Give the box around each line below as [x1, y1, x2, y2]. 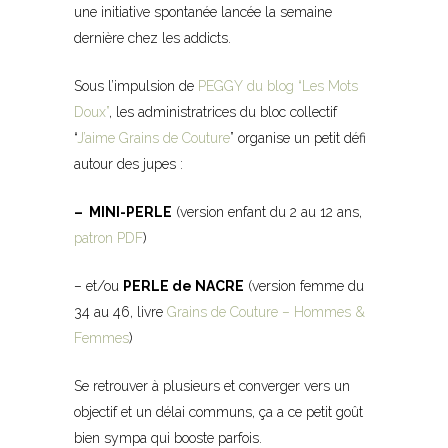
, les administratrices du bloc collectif [109, 103, 337, 120]
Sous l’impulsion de [74, 77, 198, 94]
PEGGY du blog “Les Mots [198, 77, 358, 94]
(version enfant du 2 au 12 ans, [172, 203, 362, 220]
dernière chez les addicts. [74, 29, 231, 46]
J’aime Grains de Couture [77, 129, 230, 146]
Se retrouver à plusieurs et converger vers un [74, 377, 350, 394]
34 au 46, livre [74, 303, 167, 320]
